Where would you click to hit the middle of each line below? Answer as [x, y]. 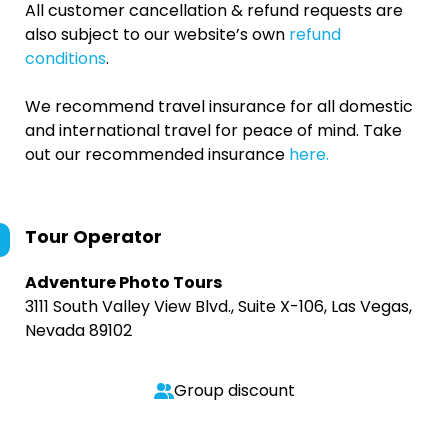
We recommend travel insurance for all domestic [219, 106]
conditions [65, 58]
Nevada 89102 [78, 330]
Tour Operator [93, 236]
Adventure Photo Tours [123, 282]
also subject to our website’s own [157, 34]
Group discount [234, 390]
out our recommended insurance [157, 154]
